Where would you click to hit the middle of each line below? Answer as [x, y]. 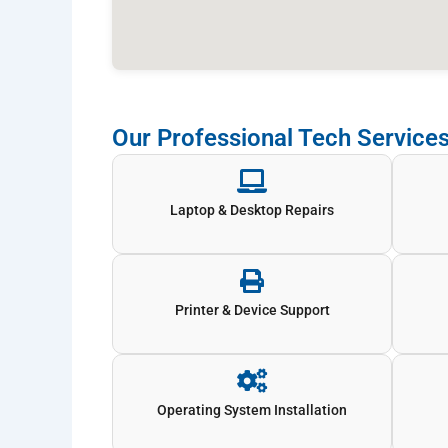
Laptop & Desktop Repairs [252, 209]
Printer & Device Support [252, 309]
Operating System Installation [252, 409]
